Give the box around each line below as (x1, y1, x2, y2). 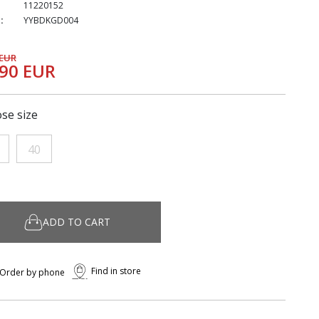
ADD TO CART (42, 215, 110, 229)
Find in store (90, 265, 141, 277)
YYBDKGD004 (23, 14, 78, 26)
